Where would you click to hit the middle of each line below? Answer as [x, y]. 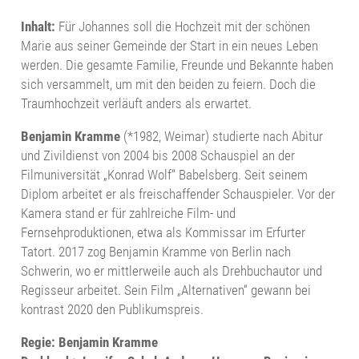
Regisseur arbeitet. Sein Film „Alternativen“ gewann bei [165, 290]
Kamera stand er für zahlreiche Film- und [128, 213]
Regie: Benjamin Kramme [89, 342]
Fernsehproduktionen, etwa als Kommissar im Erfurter [163, 232]
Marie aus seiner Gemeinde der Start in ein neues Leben [169, 45]
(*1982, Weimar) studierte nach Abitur [221, 136]
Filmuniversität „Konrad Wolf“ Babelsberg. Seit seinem [164, 174]
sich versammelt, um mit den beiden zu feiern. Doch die [168, 84]
